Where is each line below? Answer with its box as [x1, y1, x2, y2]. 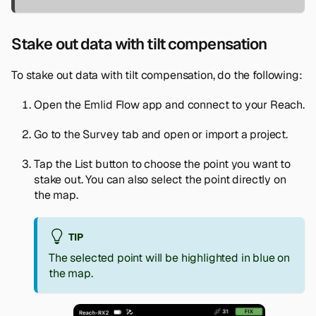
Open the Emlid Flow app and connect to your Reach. [34, 97, 305, 112]
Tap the [34, 156, 75, 171]
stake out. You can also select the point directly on [34, 171, 286, 187]
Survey [83, 126, 119, 142]
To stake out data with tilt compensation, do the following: [11, 67, 303, 83]
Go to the [34, 126, 83, 142]
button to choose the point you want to [92, 156, 291, 171]
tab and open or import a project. [119, 126, 288, 142]
